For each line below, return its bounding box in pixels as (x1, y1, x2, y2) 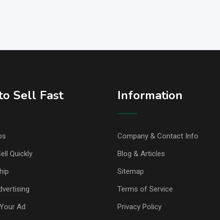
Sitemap (117, 167, 144, 176)
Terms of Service (117, 185, 173, 194)
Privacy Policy (117, 202, 162, 212)
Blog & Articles (117, 149, 165, 159)
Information (117, 87, 183, 104)
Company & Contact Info (117, 132, 198, 141)
